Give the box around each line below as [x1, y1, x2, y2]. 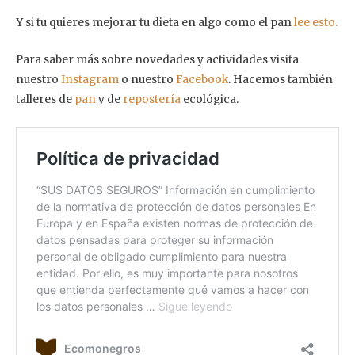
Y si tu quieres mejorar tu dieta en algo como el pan [16, 15, 294, 29]
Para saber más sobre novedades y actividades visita [16, 52, 299, 67]
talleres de [16, 92, 74, 106]
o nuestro [119, 72, 176, 86]
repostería [123, 92, 181, 106]
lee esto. [294, 15, 338, 29]
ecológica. [181, 92, 239, 106]
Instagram [61, 72, 119, 86]
